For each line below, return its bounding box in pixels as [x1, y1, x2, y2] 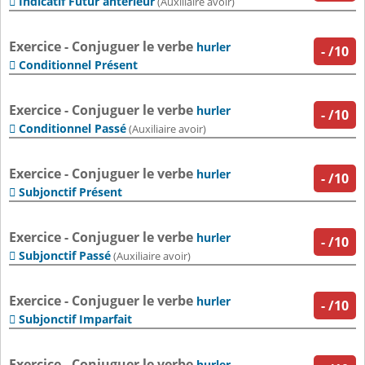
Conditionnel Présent [19, 57, 138, 73]
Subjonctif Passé [19, 248, 111, 264]
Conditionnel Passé [19, 121, 126, 137]
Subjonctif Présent [19, 184, 122, 200]
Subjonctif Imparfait [19, 311, 132, 328]
